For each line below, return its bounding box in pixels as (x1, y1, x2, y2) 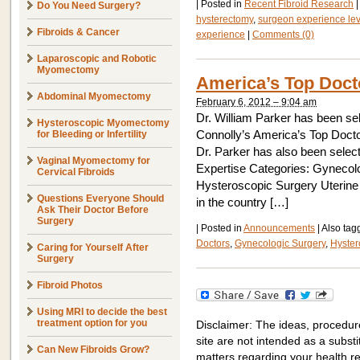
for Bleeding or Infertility (37, 129, 147, 140)
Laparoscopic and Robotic (37, 53, 157, 64)
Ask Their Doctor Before (37, 204, 149, 215)
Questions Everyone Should (37, 193, 164, 204)
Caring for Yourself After (37, 242, 149, 253)
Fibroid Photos (37, 280, 103, 291)
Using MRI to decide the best (37, 306, 167, 317)
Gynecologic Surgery (235, 238, 325, 249)
